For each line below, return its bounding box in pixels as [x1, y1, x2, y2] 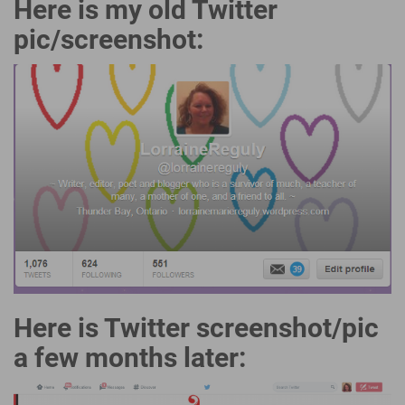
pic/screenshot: [14, 24, 203, 55]
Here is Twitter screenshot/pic [14, 311, 379, 344]
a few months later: [14, 341, 246, 373]
